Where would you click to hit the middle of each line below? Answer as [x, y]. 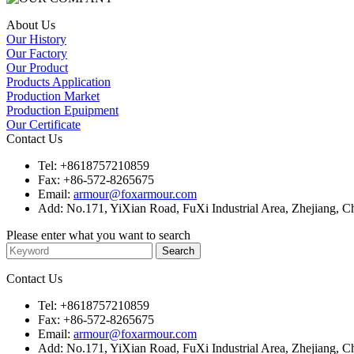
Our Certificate [43, 124]
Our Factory [37, 53]
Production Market [53, 96]
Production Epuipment [62, 110]
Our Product [37, 67]
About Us [31, 24]
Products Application [58, 81]
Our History [36, 39]
